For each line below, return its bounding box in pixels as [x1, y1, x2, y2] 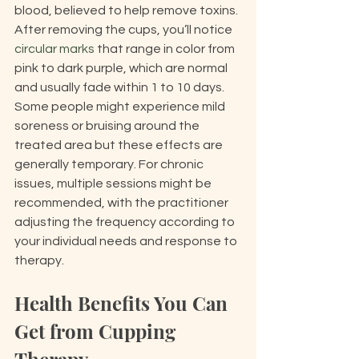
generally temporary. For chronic [14, 158, 206, 171]
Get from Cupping [14, 318, 180, 344]
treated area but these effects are [14, 139, 225, 151]
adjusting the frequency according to [14, 216, 237, 228]
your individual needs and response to [14, 235, 240, 248]
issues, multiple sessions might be [14, 177, 214, 190]
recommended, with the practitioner [14, 196, 231, 209]
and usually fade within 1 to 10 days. [14, 81, 227, 94]
